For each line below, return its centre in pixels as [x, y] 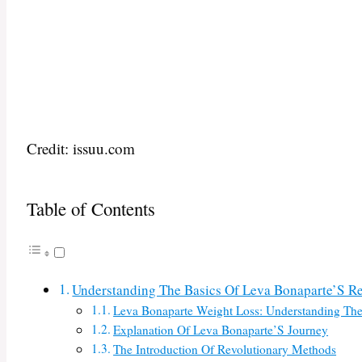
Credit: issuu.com [81, 148]
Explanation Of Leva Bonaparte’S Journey [221, 330]
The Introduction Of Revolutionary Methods [225, 349]
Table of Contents [91, 209]
